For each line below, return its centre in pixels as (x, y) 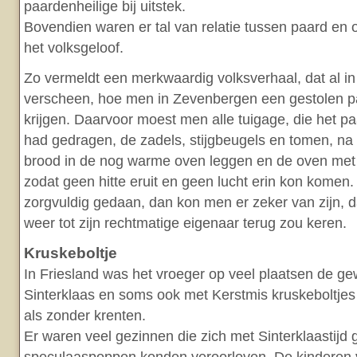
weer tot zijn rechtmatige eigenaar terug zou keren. (185, 223)
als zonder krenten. (85, 316)
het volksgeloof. (74, 48)
